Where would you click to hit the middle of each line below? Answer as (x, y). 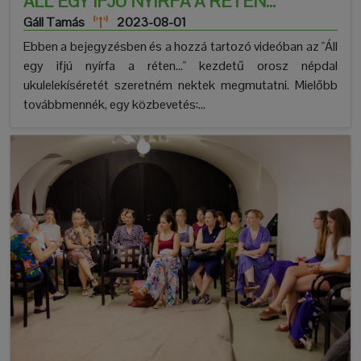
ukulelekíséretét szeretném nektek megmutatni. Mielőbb (180, 85)
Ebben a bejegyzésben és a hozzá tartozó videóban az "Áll (180, 47)
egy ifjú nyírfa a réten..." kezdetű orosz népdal (180, 66)
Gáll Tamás (54, 23)
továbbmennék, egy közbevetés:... (114, 105)
